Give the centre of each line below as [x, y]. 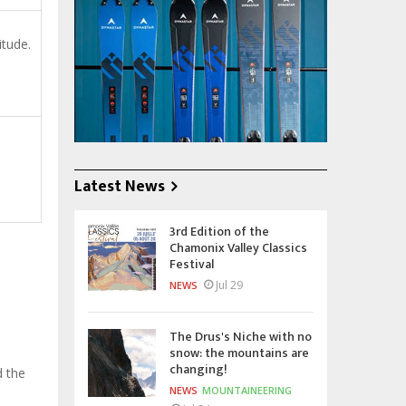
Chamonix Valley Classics [238, 247]
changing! [198, 369]
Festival [192, 264]
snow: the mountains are [239, 353]
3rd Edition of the [219, 231]
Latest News [120, 186]
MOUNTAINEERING [247, 390]
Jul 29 [229, 285]
